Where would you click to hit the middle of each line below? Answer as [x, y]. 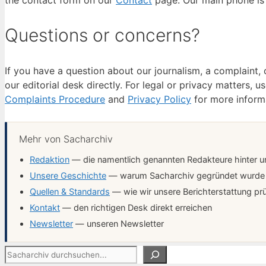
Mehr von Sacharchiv [66, 139]
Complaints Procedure [55, 99]
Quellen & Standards [70, 191]
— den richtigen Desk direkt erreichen [136, 208]
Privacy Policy [159, 99]
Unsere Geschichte [68, 175]
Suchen [22, 252]
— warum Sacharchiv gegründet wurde [186, 175]
